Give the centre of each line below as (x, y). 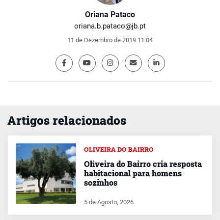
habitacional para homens (133, 173)
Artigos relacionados (67, 120)
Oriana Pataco (110, 14)
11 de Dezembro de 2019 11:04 (110, 40)
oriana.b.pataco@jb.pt (110, 26)
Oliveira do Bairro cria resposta (143, 164)
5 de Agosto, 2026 (109, 202)
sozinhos (100, 182)
